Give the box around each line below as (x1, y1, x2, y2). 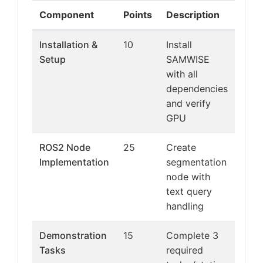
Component (39, 9, 94, 21)
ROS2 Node (39, 141, 90, 153)
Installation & (39, 39, 97, 50)
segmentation (166, 156, 227, 168)
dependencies (166, 83, 228, 95)
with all (166, 68, 198, 80)
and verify (166, 97, 211, 109)
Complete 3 (166, 230, 218, 241)
